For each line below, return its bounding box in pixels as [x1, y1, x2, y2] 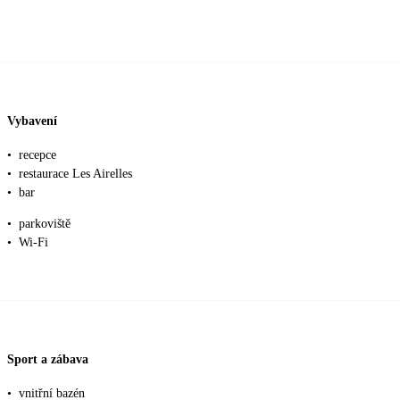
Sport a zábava [7, 353, 88, 367]
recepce [19, 147, 56, 162]
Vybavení [7, 114, 57, 129]
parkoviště [19, 216, 71, 230]
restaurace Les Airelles [19, 166, 132, 180]
